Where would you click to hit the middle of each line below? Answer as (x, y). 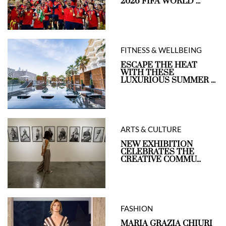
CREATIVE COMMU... (161, 160)
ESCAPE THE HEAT (159, 65)
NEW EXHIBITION (157, 145)
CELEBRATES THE (157, 152)
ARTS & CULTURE (151, 129)
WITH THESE (147, 73)
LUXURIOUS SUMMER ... (168, 80)
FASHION (137, 209)
